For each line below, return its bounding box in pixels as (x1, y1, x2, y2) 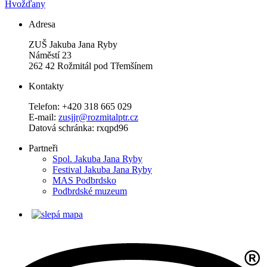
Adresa (29, 18, 55, 29)
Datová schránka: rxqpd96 (29, 122, 128, 133)
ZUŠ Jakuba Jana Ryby (29, 39, 117, 49)
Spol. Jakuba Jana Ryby (52, 153, 142, 164)
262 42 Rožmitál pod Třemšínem (29, 60, 153, 71)
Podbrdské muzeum (52, 185, 127, 196)
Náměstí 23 (29, 49, 72, 60)
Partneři (29, 142, 58, 153)
